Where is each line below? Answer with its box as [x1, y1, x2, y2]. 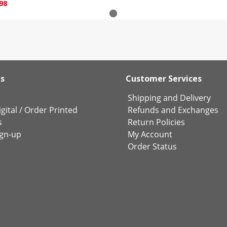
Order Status [127, 140, 177, 152]
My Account [127, 128, 172, 140]
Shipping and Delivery [127, 92, 211, 103]
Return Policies [127, 116, 185, 128]
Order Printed [24, 104, 78, 116]
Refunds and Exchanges [127, 104, 218, 116]
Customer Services [125, 72, 202, 84]
